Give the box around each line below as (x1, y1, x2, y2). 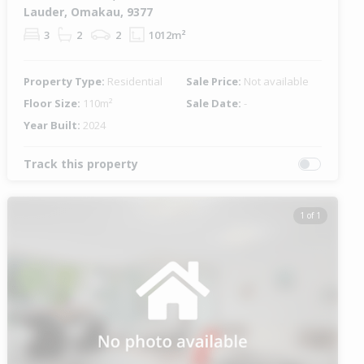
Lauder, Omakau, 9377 (24, 4, 154, 20)
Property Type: (24, 74, 108, 89)
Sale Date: (185, 96, 244, 111)
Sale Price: (185, 74, 244, 89)
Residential (107, 74, 163, 89)
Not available (243, 74, 309, 89)
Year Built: (24, 118, 84, 133)
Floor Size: (24, 96, 84, 111)
